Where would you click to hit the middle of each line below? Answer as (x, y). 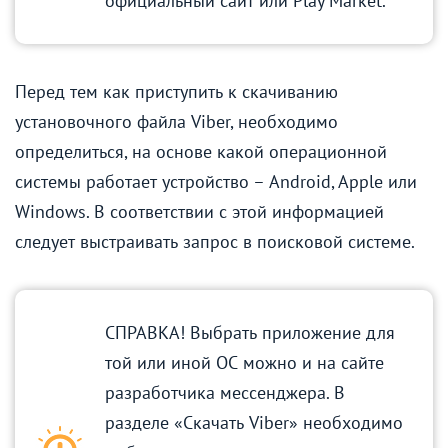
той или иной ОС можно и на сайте (244, 362)
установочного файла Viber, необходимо (176, 121)
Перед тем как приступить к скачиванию (176, 91)
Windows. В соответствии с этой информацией (199, 211)
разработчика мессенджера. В (225, 392)
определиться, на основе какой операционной (201, 151)
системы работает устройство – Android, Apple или (216, 181)
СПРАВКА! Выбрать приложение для (250, 332)
